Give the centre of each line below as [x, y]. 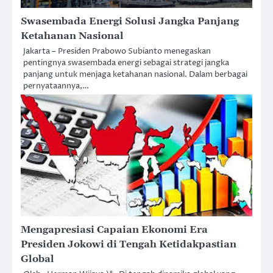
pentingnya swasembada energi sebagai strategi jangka [126, 63]
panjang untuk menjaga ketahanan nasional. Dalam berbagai [135, 75]
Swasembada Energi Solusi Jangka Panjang [130, 22]
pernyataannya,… [56, 86]
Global [37, 259]
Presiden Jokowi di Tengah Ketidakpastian [129, 245]
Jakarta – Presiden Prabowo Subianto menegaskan [117, 51]
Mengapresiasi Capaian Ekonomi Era [114, 230]
